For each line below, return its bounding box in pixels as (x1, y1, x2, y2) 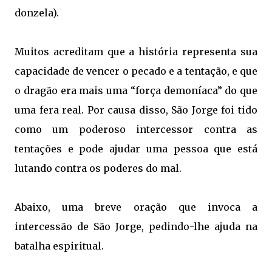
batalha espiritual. (15, 240, 104, 253)
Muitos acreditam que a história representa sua (15, 46, 257, 58)
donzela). (15, 7, 61, 19)
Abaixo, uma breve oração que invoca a (15, 201, 257, 214)
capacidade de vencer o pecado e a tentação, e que (15, 65, 257, 78)
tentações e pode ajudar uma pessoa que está (15, 143, 257, 155)
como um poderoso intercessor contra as (15, 123, 257, 136)
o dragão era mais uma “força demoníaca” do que (15, 84, 257, 97)
